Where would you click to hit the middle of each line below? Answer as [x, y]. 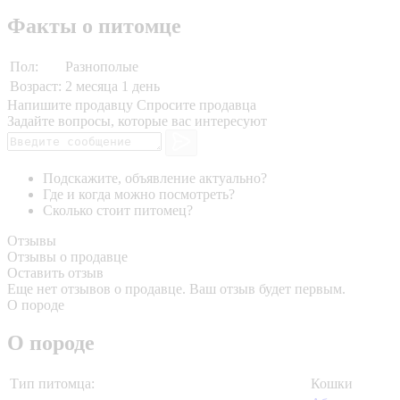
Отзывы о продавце [67, 257]
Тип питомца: [52, 384]
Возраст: [36, 86]
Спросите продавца [196, 104]
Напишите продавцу [70, 104]
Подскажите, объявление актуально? [155, 179]
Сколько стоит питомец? [118, 211]
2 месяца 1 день [112, 86]
